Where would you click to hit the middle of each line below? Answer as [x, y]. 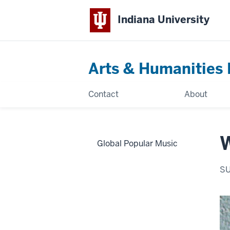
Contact [103, 94]
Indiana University [164, 20]
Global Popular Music [137, 143]
